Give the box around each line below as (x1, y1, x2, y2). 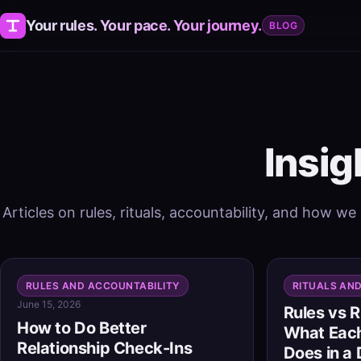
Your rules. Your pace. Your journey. (26, 16, 263, 34)
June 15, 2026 (17, 298, 81, 310)
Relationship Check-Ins (17, 338, 193, 358)
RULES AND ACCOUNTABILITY (26, 280, 180, 292)
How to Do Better (17, 318, 147, 338)
